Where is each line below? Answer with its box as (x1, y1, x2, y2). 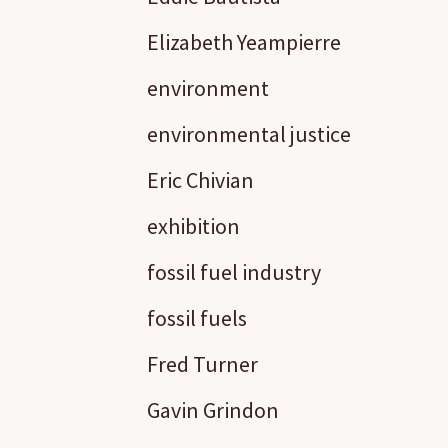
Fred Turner (147, 350, 258, 378)
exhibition (147, 212, 240, 240)
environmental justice (147, 120, 351, 148)
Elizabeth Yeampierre (147, 28, 341, 56)
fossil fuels (147, 304, 247, 332)
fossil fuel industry (147, 258, 321, 286)
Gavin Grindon (147, 396, 279, 424)
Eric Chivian (147, 166, 254, 194)
